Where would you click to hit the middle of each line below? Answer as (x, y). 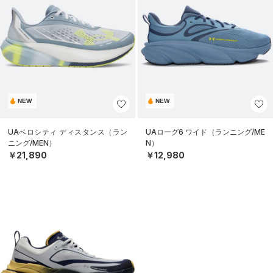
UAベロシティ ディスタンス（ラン (68, 132)
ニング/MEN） (32, 143)
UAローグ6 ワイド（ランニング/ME (205, 132)
